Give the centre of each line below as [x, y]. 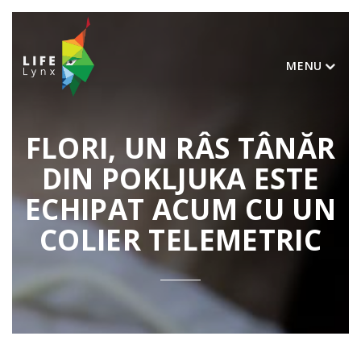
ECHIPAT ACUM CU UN [180, 209]
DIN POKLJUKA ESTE [180, 178]
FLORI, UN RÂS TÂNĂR [180, 148]
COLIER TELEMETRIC [180, 240]
